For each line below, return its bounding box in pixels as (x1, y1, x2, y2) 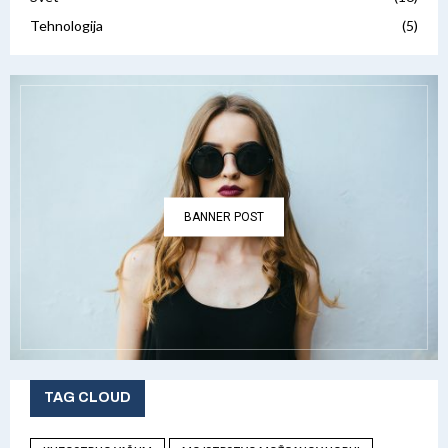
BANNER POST (184, 209, 264, 224)
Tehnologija (30, 16, 103, 34)
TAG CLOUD (44, 390, 131, 406)
